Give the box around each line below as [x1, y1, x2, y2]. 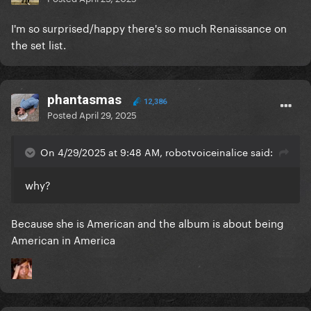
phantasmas [47, 92, 121, 108]
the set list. [11, 35, 66, 53]
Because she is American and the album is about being [11, 214, 284, 231]
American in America [11, 230, 115, 248]
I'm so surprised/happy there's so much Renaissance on [11, 19, 287, 36]
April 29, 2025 [79, 107, 137, 121]
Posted [47, 107, 79, 121]
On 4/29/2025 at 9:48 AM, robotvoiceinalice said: [40, 144, 273, 160]
